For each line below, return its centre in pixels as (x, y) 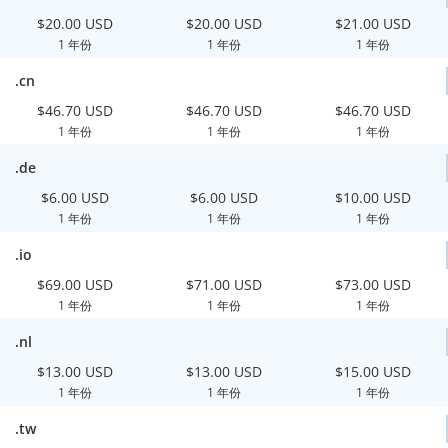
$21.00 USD (373, 23)
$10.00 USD (373, 197)
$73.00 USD (373, 284)
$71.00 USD (223, 284)
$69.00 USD (74, 284)
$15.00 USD (373, 371)
